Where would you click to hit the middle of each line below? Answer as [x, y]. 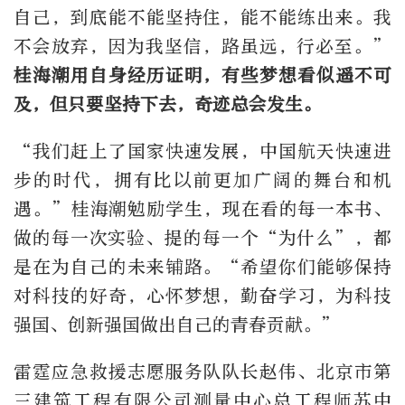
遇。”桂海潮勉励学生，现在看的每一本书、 [202, 209]
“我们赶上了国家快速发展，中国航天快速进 [202, 151]
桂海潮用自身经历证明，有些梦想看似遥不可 [202, 75]
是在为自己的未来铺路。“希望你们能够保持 [202, 267]
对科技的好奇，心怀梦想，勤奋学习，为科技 [202, 296]
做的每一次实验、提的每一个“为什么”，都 [202, 238]
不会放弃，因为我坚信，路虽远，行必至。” [202, 46]
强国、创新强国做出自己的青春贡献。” [177, 325]
